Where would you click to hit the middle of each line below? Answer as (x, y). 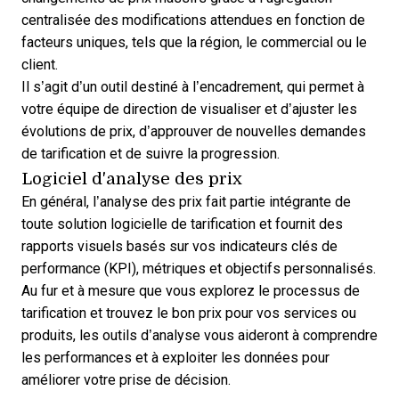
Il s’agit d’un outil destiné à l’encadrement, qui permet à (193, 86)
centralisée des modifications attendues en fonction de (193, 20)
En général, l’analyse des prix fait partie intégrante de (186, 201)
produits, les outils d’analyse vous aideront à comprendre (199, 335)
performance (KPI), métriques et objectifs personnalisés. (199, 268)
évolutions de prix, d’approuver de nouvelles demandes (194, 131)
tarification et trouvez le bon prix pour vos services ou (189, 313)
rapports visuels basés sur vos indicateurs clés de (179, 246)
